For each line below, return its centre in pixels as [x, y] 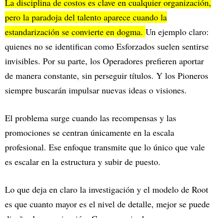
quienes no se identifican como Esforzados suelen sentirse [107, 46]
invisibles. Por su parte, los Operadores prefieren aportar [104, 61]
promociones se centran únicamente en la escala [90, 133]
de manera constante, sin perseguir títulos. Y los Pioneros [107, 76]
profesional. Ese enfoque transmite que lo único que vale [105, 147]
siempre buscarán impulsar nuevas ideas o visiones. [96, 90]
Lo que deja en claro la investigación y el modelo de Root [107, 190]
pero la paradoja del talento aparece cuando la [86, 17]
